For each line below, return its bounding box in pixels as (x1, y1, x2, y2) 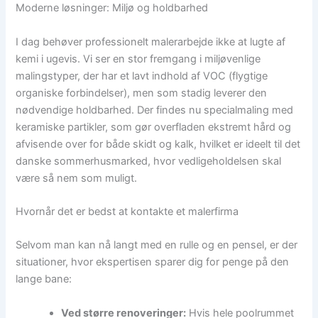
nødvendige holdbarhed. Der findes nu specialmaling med (16, 103, 294, 116)
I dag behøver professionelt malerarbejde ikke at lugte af (16, 35, 286, 48)
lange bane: (16, 273, 72, 286)
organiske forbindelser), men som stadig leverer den (16, 86, 268, 99)
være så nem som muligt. (16, 171, 138, 185)
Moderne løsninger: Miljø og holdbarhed (16, 1, 209, 15)
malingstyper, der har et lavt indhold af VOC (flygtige (16, 69, 268, 82)
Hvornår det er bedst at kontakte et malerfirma (16, 205, 239, 219)
